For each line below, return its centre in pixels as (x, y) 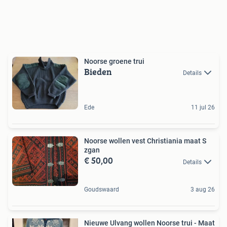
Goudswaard (102, 189)
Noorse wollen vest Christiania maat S (145, 141)
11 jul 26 (203, 108)
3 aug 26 (203, 189)
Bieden (98, 71)
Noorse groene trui (114, 61)
